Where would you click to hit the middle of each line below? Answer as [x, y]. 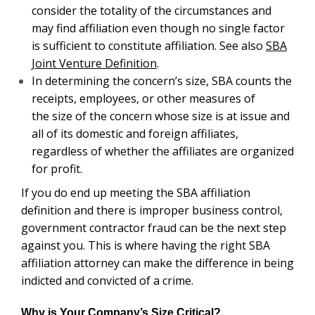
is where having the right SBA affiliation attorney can [150, 158]
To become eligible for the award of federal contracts [150, 246]
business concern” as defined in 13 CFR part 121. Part [157, 281]
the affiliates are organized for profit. [122, 81]
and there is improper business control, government [148, 123]
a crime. [41, 193]
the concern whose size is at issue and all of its [148, 45]
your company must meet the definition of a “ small [145, 263]
